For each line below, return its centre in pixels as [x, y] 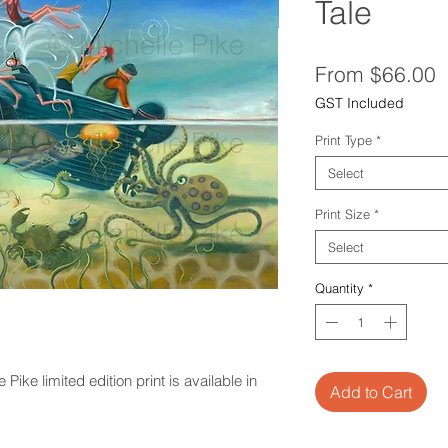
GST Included [359, 103]
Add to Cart [370, 391]
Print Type [343, 140]
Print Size [342, 214]
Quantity [339, 288]
